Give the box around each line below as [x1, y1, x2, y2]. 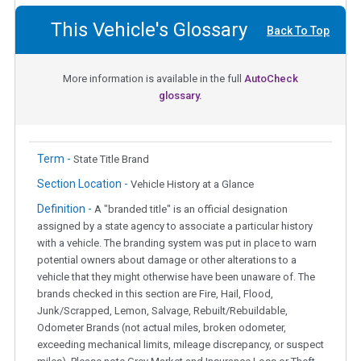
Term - [37, 152, 73, 166]
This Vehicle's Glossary [51, 19, 247, 42]
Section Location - [37, 177, 131, 191]
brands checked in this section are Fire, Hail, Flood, [37, 288, 273, 301]
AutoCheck [244, 73, 298, 85]
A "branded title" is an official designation [94, 203, 288, 216]
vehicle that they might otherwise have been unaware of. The [37, 271, 315, 284]
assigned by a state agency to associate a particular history [37, 220, 313, 233]
